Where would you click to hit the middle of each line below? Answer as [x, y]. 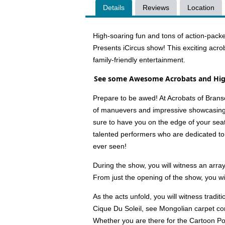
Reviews [156, 8]
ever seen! [111, 146]
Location [201, 8]
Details [114, 8]
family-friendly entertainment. [140, 60]
